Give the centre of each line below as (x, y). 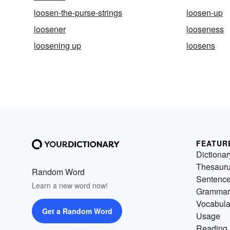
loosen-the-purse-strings (78, 13)
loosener (50, 29)
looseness (205, 29)
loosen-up (205, 13)
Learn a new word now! (70, 186)
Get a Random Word (77, 211)
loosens (201, 46)
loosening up (57, 46)
